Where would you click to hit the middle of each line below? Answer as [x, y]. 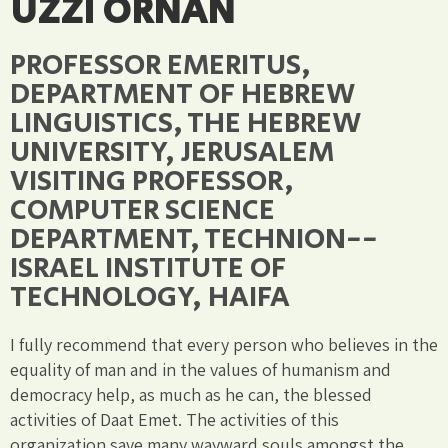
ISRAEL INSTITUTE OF [148, 268]
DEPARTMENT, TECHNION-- [194, 239]
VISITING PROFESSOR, [152, 181]
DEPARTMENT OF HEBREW [183, 94]
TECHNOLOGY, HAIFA [150, 297]
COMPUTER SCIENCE [142, 210]
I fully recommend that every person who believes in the [224, 344]
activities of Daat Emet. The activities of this [174, 419]
